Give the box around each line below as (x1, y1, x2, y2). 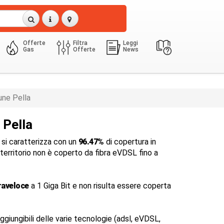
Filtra (73, 39, 87, 46)
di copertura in (103, 137, 156, 146)
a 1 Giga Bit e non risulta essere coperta (28, 181, 171, 190)
